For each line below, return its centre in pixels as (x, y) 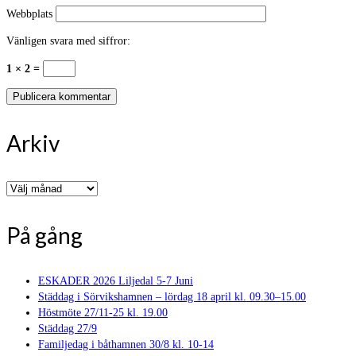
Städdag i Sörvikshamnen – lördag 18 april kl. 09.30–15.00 (172, 297)
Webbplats (29, 14)
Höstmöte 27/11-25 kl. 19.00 (103, 313)
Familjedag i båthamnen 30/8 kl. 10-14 (126, 345)
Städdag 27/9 (68, 329)
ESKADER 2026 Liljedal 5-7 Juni (116, 281)
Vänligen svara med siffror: (68, 41)
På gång (44, 236)
